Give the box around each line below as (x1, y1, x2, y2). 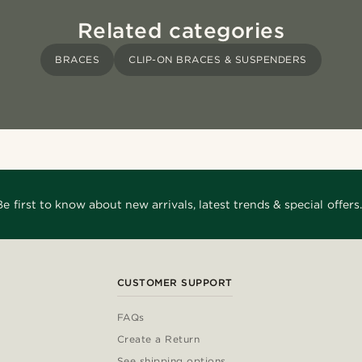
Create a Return (116, 333, 200, 346)
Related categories (77, 18, 285, 44)
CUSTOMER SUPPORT (116, 276, 233, 289)
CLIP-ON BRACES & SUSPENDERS (128, 53, 307, 66)
